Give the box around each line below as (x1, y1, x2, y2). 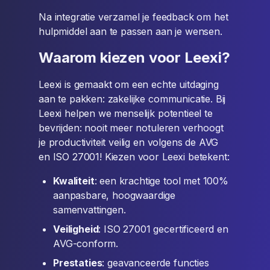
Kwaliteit (53, 175, 95, 187)
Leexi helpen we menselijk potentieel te (39, 107, 213, 119)
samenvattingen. (53, 204, 126, 216)
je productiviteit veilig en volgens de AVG (39, 136, 219, 148)
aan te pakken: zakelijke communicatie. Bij (39, 93, 226, 105)
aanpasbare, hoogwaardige (53, 189, 176, 201)
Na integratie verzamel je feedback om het (39, 11, 228, 23)
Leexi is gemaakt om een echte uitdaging (39, 78, 219, 90)
